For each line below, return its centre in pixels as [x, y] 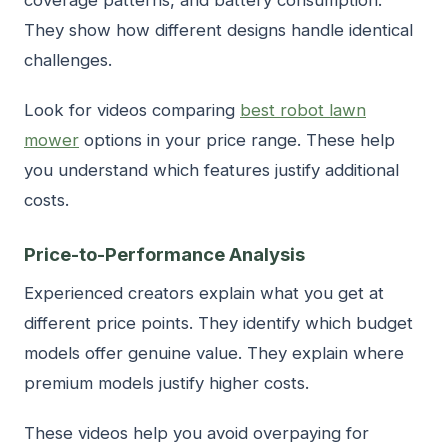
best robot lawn [303, 109]
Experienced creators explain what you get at [204, 292]
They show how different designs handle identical [218, 29]
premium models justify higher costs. [166, 382]
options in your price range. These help [237, 139]
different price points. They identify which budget [218, 322]
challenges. [68, 59]
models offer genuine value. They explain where [214, 352]
